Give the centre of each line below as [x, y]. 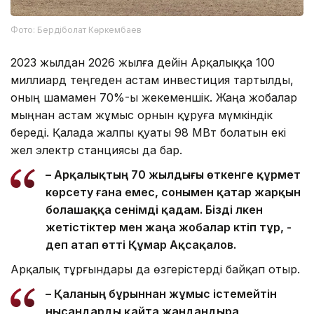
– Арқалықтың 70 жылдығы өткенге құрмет [173, 175]
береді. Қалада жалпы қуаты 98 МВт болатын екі [148, 133]
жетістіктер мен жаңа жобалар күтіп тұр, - [169, 227]
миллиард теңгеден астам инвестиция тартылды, [152, 80]
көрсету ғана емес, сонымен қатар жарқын [173, 192]
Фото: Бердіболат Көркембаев [76, 30]
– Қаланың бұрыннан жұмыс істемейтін [161, 294]
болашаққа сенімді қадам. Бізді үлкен [154, 210]
